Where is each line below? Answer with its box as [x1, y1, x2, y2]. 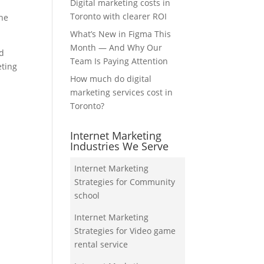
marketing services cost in [70, 87, 173, 98]
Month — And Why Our [70, 42, 163, 54]
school [74, 190, 100, 202]
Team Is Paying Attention [70, 55, 169, 67]
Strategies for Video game [74, 225, 176, 237]
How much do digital [70, 73, 152, 85]
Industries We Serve [70, 139, 169, 154]
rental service [74, 239, 128, 250]
